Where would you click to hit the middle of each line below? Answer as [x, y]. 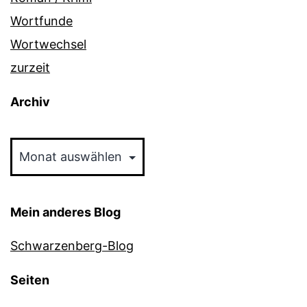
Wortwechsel [48, 45]
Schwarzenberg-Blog [72, 246]
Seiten [30, 280]
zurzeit [30, 68]
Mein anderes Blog [65, 212]
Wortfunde [41, 21]
